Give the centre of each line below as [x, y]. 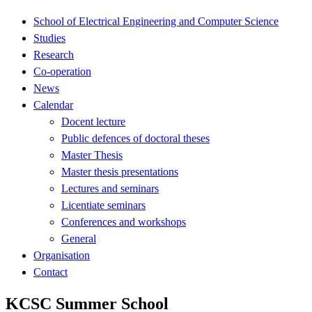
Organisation [62, 255]
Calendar [53, 104]
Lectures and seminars [110, 188]
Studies [49, 38]
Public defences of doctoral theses [135, 138]
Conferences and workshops [124, 221]
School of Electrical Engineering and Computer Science [156, 21]
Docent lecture [93, 121]
